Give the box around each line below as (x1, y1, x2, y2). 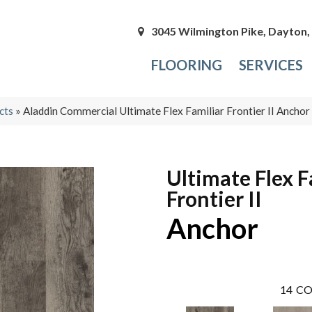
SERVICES (239, 56, 304, 74)
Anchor (166, 211, 258, 245)
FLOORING (151, 56, 223, 74)
